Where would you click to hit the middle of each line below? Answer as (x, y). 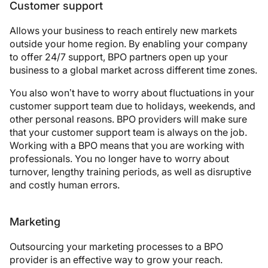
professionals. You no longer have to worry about (119, 158)
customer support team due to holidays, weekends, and (133, 106)
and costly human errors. (65, 185)
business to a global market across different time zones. (133, 70)
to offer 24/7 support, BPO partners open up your (119, 57)
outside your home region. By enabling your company (129, 43)
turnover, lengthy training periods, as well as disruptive (130, 171)
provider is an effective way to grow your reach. (116, 259)
